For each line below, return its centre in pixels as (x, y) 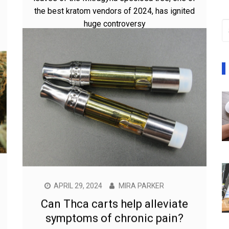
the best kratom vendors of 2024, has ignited (114, 11)
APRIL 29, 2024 (78, 213)
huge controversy (114, 24)
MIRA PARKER (141, 213)
